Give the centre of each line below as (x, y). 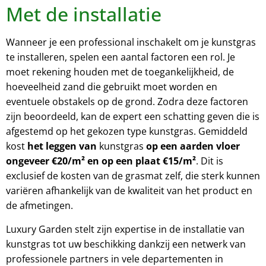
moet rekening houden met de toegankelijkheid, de (120, 72)
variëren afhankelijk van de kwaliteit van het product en (129, 191)
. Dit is (210, 161)
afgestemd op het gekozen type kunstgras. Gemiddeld (127, 132)
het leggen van (62, 146)
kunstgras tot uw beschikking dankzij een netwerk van (126, 244)
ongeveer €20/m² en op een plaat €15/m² (101, 161)
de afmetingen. (39, 206)
